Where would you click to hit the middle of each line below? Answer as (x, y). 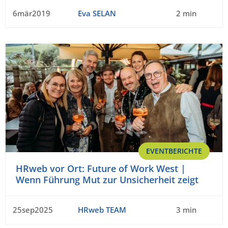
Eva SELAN (97, 13)
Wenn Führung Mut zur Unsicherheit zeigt (107, 180)
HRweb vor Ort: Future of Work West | (101, 169)
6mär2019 (32, 13)
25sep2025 (33, 210)
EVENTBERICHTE (174, 151)
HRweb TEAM (102, 210)
